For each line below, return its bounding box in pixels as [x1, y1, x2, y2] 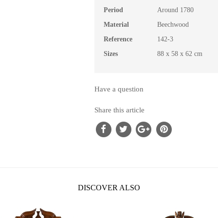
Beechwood [157, 21, 189, 28]
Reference [104, 36, 132, 43]
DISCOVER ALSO [78, 183, 140, 192]
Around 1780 [157, 6, 194, 14]
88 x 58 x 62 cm [157, 50, 202, 57]
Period [104, 6, 123, 14]
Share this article [94, 106, 145, 114]
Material [104, 21, 129, 28]
